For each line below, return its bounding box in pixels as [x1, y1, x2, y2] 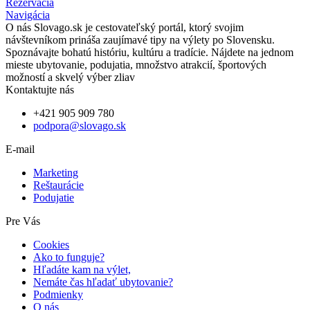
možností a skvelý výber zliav [6, 71, 135, 84]
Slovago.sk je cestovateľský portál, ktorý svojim [34, 21, 244, 34]
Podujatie [33, 192, 74, 204]
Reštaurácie [33, 179, 84, 192]
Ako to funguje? [33, 251, 104, 264]
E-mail [6, 143, 35, 156]
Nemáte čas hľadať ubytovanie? [33, 276, 173, 289]
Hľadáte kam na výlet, [33, 264, 131, 276]
